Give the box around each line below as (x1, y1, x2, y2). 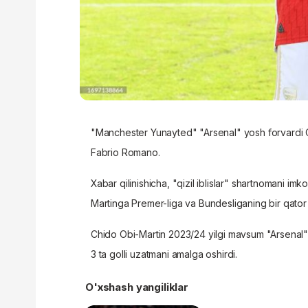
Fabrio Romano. (91, 146, 160, 158)
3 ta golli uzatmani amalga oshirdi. (91, 247, 238, 260)
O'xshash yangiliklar (85, 280, 188, 294)
